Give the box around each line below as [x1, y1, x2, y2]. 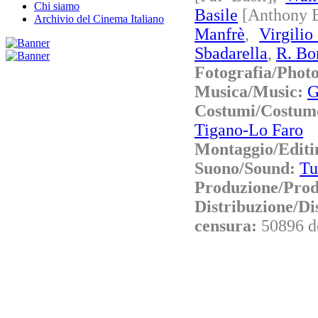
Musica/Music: [194, 82, 307, 101]
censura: [194, 216, 261, 235]
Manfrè [194, 24, 245, 43]
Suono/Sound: [194, 158, 300, 177]
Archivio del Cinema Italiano [34, 13, 164, 26]
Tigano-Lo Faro [194, 120, 303, 139]
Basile [194, 5, 238, 24]
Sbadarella [194, 43, 268, 62]
